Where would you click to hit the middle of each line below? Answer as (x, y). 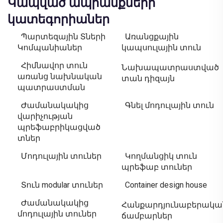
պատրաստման (51, 88)
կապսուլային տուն (161, 48)
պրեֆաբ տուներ (157, 167)
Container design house (166, 185)
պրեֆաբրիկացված (59, 127)
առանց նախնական (60, 77)
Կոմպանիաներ (50, 48)
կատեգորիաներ (58, 20)
